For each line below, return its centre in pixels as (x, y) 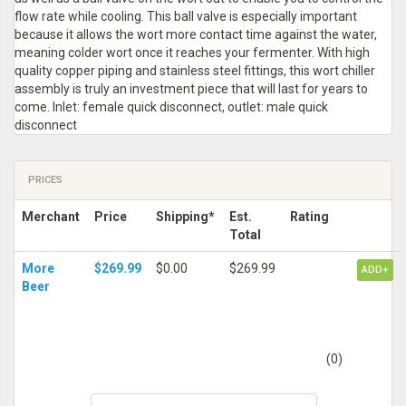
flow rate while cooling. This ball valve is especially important (186, 16)
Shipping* (185, 217)
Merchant (51, 217)
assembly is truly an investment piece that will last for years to (191, 89)
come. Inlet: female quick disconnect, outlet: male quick (171, 107)
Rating (309, 217)
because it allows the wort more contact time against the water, (196, 34)
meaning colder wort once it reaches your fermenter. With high (192, 53)
